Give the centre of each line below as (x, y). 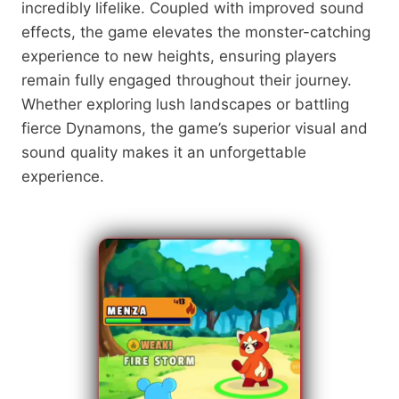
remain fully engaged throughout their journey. (187, 80)
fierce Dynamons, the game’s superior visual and (195, 128)
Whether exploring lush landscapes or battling (185, 104)
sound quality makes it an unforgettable (164, 152)
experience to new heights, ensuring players (179, 56)
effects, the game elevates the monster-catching (196, 32)
